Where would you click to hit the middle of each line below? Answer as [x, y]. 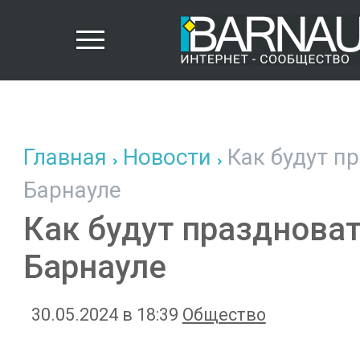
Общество [224, 315]
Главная [65, 157]
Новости [167, 157]
